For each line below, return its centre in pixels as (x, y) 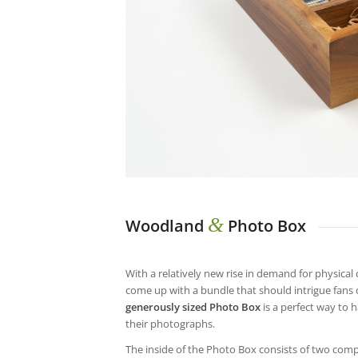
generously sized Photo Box (193, 306)
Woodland (167, 226)
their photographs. (170, 323)
